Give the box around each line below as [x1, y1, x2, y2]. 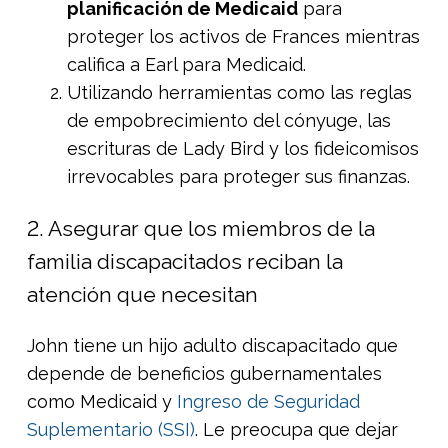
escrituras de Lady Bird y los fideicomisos [67, 137, 419, 159]
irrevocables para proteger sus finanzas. [67, 165, 410, 187]
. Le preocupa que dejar [195, 418, 398, 440]
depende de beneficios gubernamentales [27, 362, 382, 384]
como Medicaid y [27, 390, 177, 412]
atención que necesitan [27, 281, 258, 307]
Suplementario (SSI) [27, 418, 195, 440]
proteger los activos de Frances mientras [67, 25, 420, 47]
